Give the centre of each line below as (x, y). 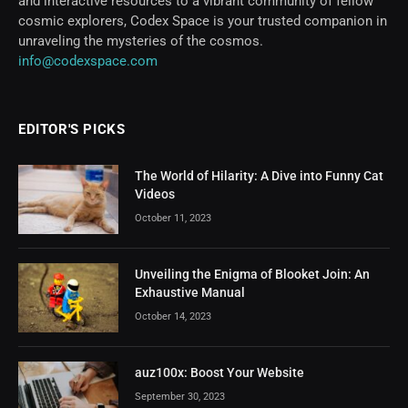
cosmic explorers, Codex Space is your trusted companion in (203, 20)
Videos (155, 194)
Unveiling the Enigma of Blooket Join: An (252, 274)
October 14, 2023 (173, 316)
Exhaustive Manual (190, 292)
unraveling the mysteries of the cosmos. (141, 41)
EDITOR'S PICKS (72, 129)
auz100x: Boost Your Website (219, 372)
